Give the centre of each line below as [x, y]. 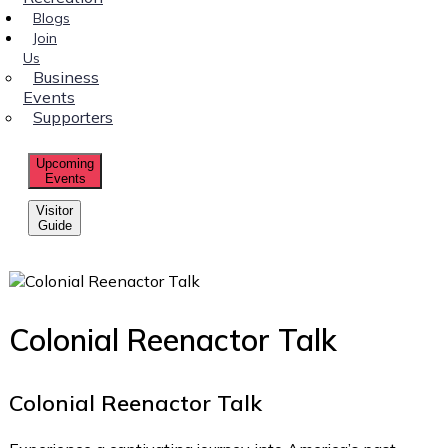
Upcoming [65, 163]
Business [66, 76]
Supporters [73, 116]
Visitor [54, 210]
